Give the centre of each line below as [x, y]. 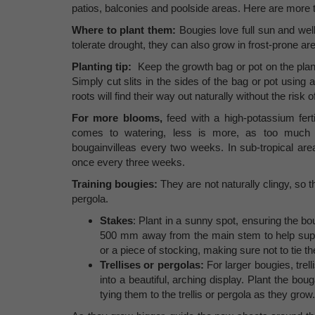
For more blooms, [120, 118]
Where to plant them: [126, 30]
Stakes [116, 220]
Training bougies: [116, 184]
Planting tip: [102, 66]
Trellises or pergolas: [154, 265]
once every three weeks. [128, 162]
